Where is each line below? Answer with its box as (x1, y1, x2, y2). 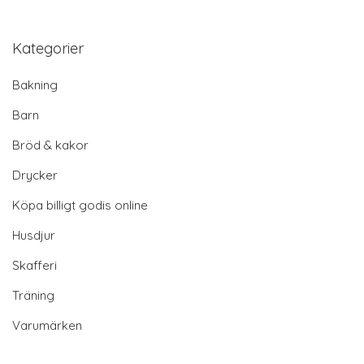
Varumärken (12, 317, 82, 333)
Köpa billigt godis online (12, 197, 148, 213)
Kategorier (12, 38, 84, 58)
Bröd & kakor (12, 136, 89, 153)
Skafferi (12, 257, 57, 273)
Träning (12, 287, 54, 303)
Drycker (12, 167, 58, 183)
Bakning (12, 76, 58, 93)
